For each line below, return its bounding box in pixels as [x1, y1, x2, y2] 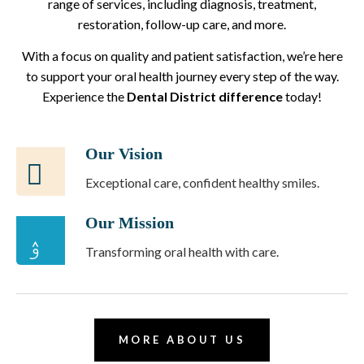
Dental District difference [127, 89, 283, 105]
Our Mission [85, 213, 174, 232]
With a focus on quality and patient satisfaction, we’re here [21, 48, 343, 64]
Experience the [42, 89, 127, 105]
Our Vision [85, 144, 162, 162]
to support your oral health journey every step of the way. [25, 68, 339, 84]
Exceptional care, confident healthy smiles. [85, 174, 319, 190]
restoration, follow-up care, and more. [78, 15, 286, 32]
